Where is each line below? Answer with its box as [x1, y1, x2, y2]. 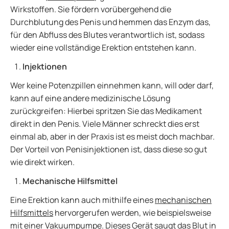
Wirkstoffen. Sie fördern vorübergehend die [10, 4, 171, 15]
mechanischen [155, 194, 212, 205]
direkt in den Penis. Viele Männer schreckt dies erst [10, 118, 199, 129]
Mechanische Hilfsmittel [22, 175, 118, 187]
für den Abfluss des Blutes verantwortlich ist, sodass [10, 29, 204, 40]
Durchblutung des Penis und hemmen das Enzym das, [10, 16, 211, 28]
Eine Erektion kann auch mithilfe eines [10, 194, 155, 205]
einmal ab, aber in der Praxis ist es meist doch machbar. [10, 131, 215, 142]
